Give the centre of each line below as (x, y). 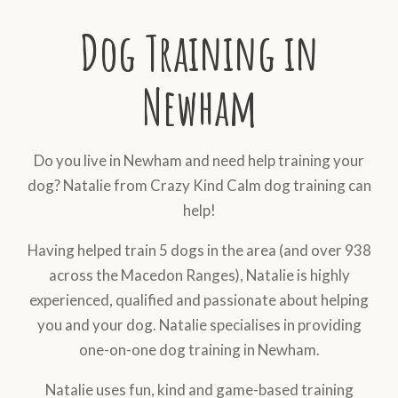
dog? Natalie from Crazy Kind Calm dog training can (199, 185)
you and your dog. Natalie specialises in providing (199, 324)
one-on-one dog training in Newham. (199, 349)
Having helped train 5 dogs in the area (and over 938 (199, 250)
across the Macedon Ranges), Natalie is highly (199, 275)
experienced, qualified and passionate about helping (199, 299)
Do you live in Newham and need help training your (199, 160)
